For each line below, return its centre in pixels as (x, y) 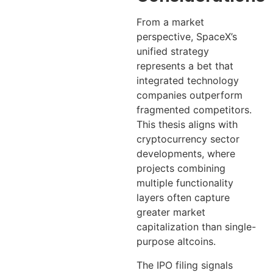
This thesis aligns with (187, 125)
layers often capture (183, 198)
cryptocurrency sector (188, 139)
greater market (171, 212)
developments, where (186, 154)
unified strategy (173, 51)
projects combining (181, 168)
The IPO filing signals (185, 265)
